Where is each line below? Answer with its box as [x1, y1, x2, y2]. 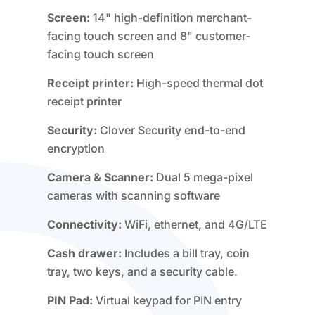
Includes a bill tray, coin [122, 245, 250, 260]
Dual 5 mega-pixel [153, 169, 254, 184]
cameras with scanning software [47, 188, 221, 202]
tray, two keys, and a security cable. [47, 264, 238, 278]
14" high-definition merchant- [90, 10, 252, 25]
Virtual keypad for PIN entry [93, 292, 243, 307]
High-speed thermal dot [134, 75, 264, 90]
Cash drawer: [47, 245, 122, 260]
